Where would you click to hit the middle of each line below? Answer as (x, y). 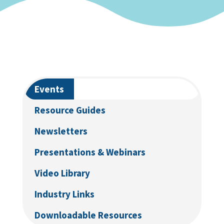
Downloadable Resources (88, 215)
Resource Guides (70, 110)
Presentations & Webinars (90, 152)
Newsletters (61, 131)
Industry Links (64, 194)
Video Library (62, 173)
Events (49, 89)
